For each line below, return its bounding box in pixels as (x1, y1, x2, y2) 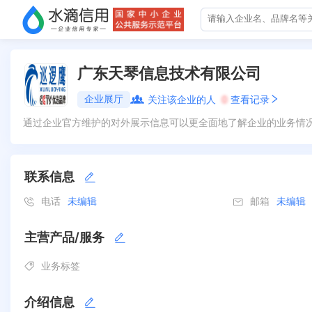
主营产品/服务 (24, 230, 104, 244)
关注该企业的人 (148, 93, 216, 105)
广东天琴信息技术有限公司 (77, 64, 261, 82)
